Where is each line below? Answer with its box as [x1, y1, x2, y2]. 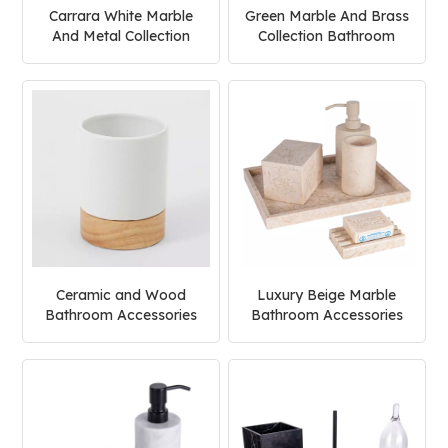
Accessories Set [274, 46, 380, 65]
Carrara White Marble [49, 6, 194, 25]
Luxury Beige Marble [257, 286, 397, 305]
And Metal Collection [52, 26, 191, 45]
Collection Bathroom [258, 26, 396, 45]
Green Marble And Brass [244, 6, 409, 25]
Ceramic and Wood [56, 286, 187, 305]
